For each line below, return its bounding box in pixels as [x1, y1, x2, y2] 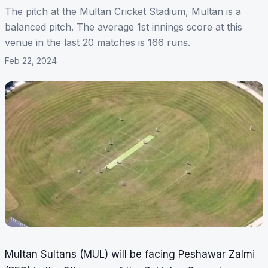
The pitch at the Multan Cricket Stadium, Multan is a [5, 5, 241, 18]
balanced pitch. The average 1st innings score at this [5, 21, 242, 33]
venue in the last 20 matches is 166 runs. [5, 36, 190, 49]
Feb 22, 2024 [5, 56, 57, 66]
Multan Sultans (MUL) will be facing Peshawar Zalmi [5, 248, 255, 261]
